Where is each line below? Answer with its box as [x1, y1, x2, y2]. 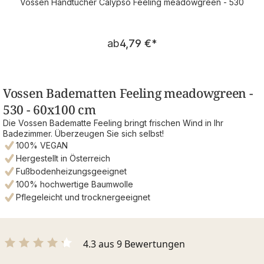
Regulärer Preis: [131, 30, 208, 43]
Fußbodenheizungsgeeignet [16, 166, 127, 176]
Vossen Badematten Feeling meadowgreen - [3, 84, 253, 101]
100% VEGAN [16, 140, 68, 150]
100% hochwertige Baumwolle [16, 179, 133, 189]
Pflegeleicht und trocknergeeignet [16, 192, 150, 202]
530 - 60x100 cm [3, 101, 96, 118]
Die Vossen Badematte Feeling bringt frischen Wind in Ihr [3, 117, 223, 128]
